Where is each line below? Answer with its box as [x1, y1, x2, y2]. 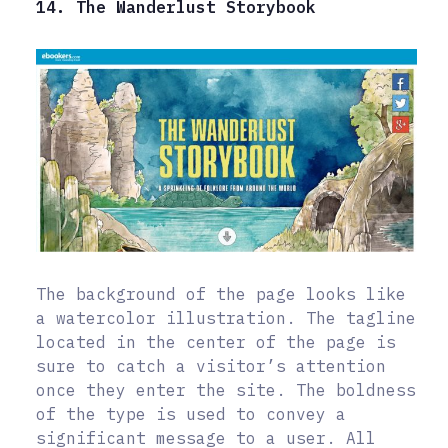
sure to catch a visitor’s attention [36, 356, 386, 377]
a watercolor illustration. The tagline [36, 308, 416, 329]
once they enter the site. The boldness [36, 380, 416, 401]
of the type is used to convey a [36, 404, 346, 425]
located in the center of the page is [36, 332, 396, 353]
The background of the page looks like [36, 284, 406, 305]
